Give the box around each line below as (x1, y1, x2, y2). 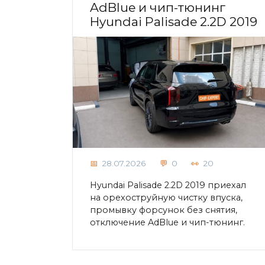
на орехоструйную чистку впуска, (90, 192, 243, 203)
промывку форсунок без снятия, (90, 205, 237, 216)
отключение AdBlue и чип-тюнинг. (90, 217, 245, 228)
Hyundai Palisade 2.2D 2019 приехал (90, 180, 246, 191)
